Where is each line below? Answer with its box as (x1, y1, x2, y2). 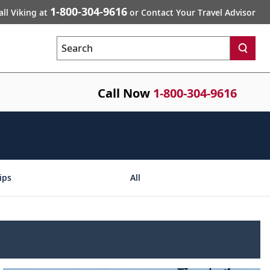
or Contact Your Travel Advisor (127, 7, 256, 18)
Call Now (98, 85, 150, 101)
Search (56, 48, 84, 60)
